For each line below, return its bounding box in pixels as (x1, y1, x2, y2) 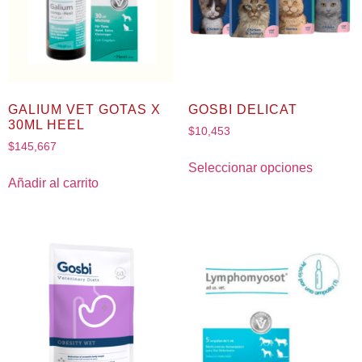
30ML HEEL (8, 117, 85, 132)
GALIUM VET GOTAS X (8, 102, 161, 116)
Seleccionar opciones (187, 160, 313, 175)
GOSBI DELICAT (187, 102, 297, 116)
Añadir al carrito (8, 175, 99, 190)
